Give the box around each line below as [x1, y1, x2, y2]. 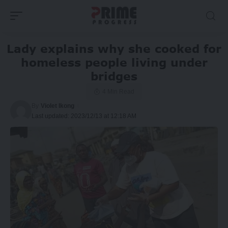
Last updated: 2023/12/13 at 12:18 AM [32, 112, 136, 120]
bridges [91, 69, 137, 83]
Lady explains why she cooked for [7, 41, 221, 55]
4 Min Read [102, 88, 134, 95]
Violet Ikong [41, 102, 75, 109]
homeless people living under [20, 55, 208, 69]
